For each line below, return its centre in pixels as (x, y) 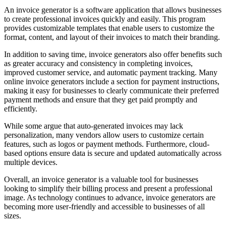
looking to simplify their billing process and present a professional (108, 188)
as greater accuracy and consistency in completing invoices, (98, 63)
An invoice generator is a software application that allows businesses (113, 10)
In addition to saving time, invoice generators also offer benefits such (113, 54)
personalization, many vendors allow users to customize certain (104, 135)
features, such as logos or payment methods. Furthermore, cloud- (107, 144)
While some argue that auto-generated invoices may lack (94, 126)
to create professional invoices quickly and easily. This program (105, 19)
